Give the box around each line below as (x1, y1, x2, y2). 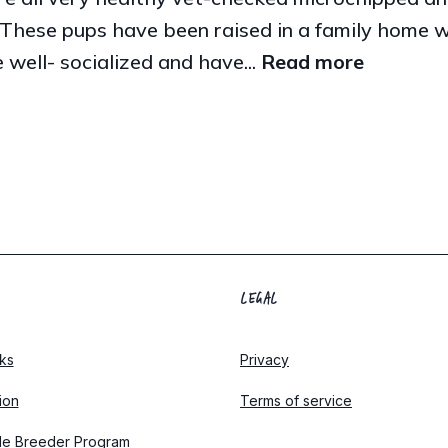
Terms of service (240, 391, 352, 409)
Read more (261, 48, 364, 74)
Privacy (240, 350, 289, 368)
